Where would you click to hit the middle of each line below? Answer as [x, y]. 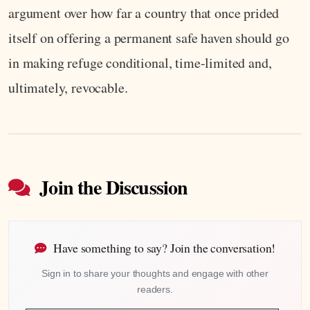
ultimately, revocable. [68, 88]
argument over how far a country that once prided [144, 13]
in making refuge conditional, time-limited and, [140, 63]
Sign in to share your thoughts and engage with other [155, 274]
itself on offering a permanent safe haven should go [149, 38]
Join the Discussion [112, 188]
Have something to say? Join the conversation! [163, 248]
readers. [155, 290]
